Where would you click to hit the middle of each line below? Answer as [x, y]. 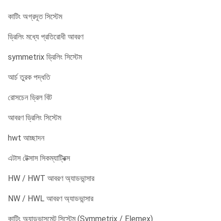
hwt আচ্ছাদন [26, 138]
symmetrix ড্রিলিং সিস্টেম [45, 57]
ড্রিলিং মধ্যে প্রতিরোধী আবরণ [46, 37]
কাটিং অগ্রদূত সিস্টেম [35, 17]
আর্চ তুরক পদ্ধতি [29, 77]
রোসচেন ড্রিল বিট [30, 97]
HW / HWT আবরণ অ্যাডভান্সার [51, 178]
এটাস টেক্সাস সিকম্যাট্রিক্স [39, 158]
